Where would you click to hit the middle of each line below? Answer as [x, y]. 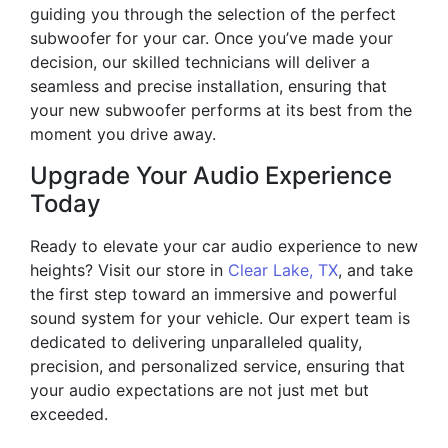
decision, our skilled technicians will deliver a [200, 61]
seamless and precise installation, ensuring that [208, 85]
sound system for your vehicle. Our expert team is [220, 317]
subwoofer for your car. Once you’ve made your [211, 37]
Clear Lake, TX [283, 269]
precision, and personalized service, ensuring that [217, 365]
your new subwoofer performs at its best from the [221, 109]
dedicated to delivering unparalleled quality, [196, 341]
